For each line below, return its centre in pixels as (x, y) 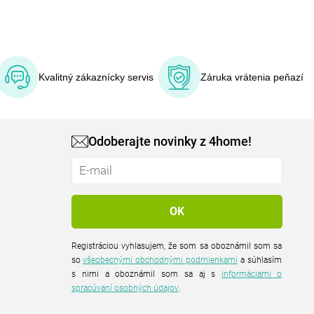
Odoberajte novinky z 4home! (170, 142)
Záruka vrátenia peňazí (252, 77)
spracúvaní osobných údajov (125, 288)
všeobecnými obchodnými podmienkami (161, 260)
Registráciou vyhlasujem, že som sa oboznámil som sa (177, 246)
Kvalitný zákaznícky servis (96, 77)
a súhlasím (243, 260)
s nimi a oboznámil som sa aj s (147, 274)
